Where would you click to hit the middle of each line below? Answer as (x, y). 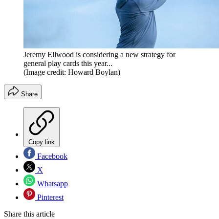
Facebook (51, 156)
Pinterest (49, 197)
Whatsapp (52, 184)
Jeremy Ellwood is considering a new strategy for (99, 55)
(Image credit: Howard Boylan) (72, 72)
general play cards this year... (68, 64)
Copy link (42, 142)
